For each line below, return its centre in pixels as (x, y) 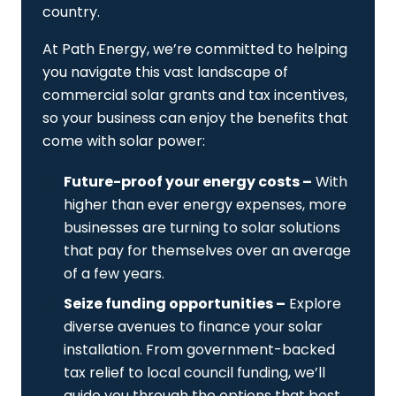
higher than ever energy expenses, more (205, 205)
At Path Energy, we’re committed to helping (195, 49)
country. (71, 12)
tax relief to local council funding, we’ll (194, 373)
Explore (313, 304)
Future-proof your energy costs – (188, 182)
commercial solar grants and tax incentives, (195, 95)
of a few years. (114, 274)
